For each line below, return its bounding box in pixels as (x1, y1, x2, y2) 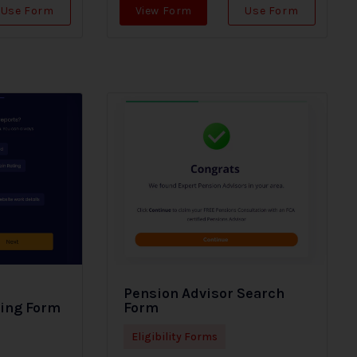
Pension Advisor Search (124, 284, 285, 303)
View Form (135, 4, 192, 18)
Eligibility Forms (131, 330, 218, 343)
